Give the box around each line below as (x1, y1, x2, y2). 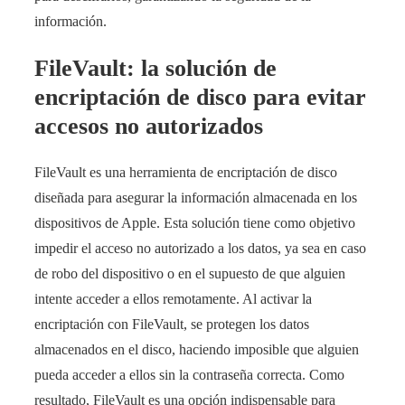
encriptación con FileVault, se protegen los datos (34, 316, 309, 333)
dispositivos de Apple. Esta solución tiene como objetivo (34, 215, 355, 231)
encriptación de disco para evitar (34, 83, 366, 110)
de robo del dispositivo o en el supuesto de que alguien (34, 266, 345, 282)
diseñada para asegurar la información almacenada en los (34, 190, 357, 206)
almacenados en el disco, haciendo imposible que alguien (34, 342, 359, 358)
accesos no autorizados (34, 112, 263, 139)
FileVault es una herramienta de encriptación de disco (34, 165, 337, 181)
